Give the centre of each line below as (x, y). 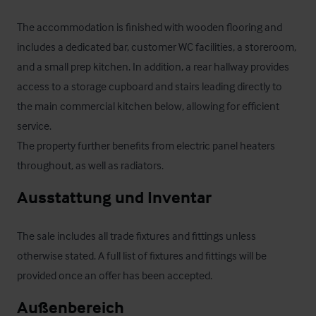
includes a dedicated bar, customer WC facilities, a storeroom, (157, 47)
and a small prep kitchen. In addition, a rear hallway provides (153, 66)
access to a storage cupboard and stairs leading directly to (150, 86)
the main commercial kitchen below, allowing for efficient (148, 106)
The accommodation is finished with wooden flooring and (150, 27)
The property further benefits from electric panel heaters (146, 145)
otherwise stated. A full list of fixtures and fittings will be (142, 255)
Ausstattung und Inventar (114, 197)
